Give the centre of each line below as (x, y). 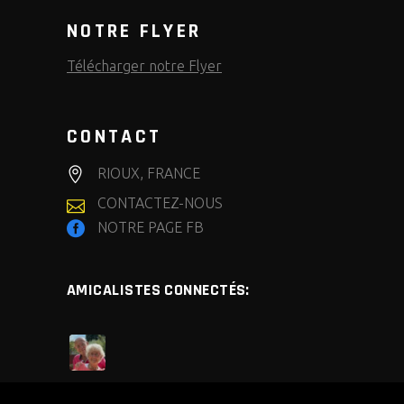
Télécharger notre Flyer (144, 66)
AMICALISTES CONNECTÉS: (158, 290)
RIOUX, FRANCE (149, 174)
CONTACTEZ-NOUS (160, 203)
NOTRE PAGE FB (151, 228)
